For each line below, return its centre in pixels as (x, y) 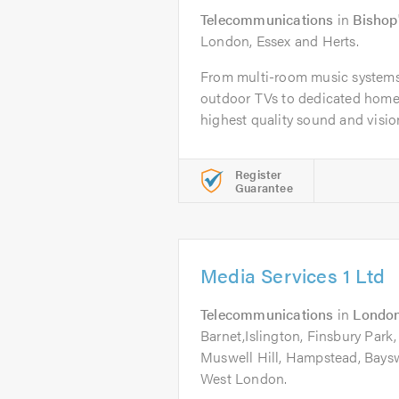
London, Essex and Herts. (280, 41)
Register (259, 174)
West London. (244, 378)
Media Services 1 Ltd (293, 275)
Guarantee (264, 187)
